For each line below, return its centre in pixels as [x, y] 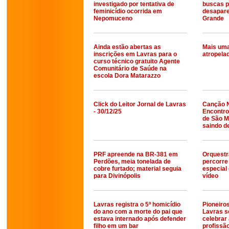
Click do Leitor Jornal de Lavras [140, 104]
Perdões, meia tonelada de [132, 162]
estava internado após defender [140, 219]
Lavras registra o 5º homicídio [137, 204]
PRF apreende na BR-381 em [136, 154]
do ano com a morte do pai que [138, 212]
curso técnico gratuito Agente [137, 61]
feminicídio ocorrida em [128, 11]
